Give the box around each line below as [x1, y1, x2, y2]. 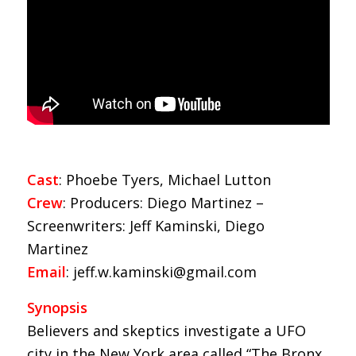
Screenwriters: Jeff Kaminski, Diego [26, 216, 265, 236]
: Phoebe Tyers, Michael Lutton [58, 170, 271, 190]
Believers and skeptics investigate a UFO [26, 320, 306, 340]
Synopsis [26, 297, 87, 317]
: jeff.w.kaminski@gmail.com [65, 262, 257, 282]
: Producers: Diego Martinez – [62, 193, 264, 213]
